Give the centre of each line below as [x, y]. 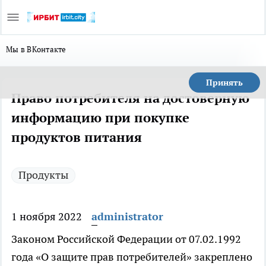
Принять [224, 83]
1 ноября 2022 [47, 216]
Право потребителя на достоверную [130, 98]
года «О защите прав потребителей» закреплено [132, 257]
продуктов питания [77, 137]
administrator [127, 216]
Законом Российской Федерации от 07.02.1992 [126, 239]
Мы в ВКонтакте [36, 49]
